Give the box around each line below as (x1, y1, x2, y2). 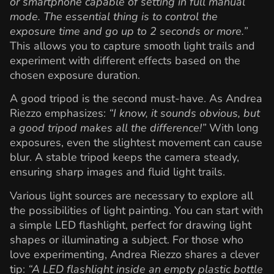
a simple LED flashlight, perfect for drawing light (10, 217, 251, 232)
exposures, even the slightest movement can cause (10, 135, 262, 150)
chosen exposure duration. (10, 67, 140, 83)
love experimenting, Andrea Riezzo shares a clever (10, 246, 259, 262)
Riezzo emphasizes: (10, 106, 109, 121)
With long (206, 120, 259, 136)
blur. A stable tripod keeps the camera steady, (10, 150, 239, 165)
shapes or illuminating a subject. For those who (10, 232, 243, 247)
